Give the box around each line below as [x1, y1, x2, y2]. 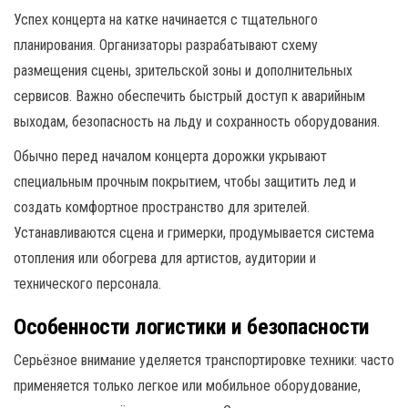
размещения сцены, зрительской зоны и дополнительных [14, 61, 352, 79]
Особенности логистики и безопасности [14, 313, 370, 340]
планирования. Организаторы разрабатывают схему [14, 36, 318, 54]
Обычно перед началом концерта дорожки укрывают [14, 147, 327, 165]
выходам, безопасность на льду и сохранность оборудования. [14, 112, 380, 130]
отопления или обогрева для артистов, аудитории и [14, 249, 316, 267]
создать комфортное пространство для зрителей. [14, 198, 310, 216]
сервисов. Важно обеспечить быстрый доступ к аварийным [14, 87, 365, 105]
